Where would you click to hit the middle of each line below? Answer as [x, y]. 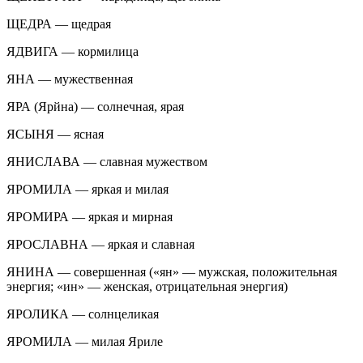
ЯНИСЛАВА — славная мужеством [107, 161]
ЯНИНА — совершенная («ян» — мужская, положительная [172, 271]
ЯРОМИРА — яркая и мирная [90, 216]
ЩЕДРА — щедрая [59, 23]
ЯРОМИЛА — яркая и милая [88, 189]
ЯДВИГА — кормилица [73, 51]
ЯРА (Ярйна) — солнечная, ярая [95, 106]
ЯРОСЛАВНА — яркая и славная [100, 244]
